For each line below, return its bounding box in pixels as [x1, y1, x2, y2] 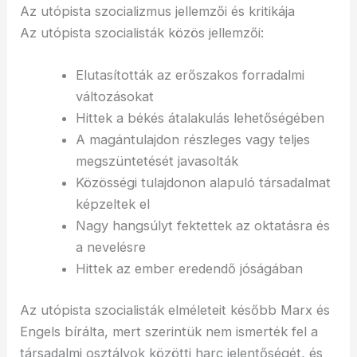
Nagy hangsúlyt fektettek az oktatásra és [75, 218, 330, 234]
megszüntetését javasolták [75, 153, 238, 170]
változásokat [75, 88, 154, 105]
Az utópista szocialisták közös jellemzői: [20, 24, 265, 41]
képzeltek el [75, 196, 150, 213]
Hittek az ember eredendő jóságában [75, 261, 303, 277]
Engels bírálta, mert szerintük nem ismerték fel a [20, 323, 319, 339]
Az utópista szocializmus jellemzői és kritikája [20, 2, 296, 19]
